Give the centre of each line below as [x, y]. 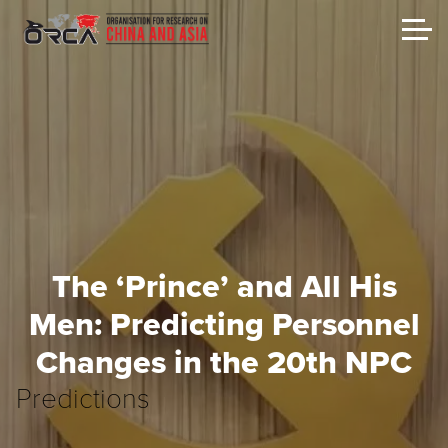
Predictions [83, 396]
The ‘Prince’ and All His [224, 285]
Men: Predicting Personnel [224, 323]
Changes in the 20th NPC [224, 361]
